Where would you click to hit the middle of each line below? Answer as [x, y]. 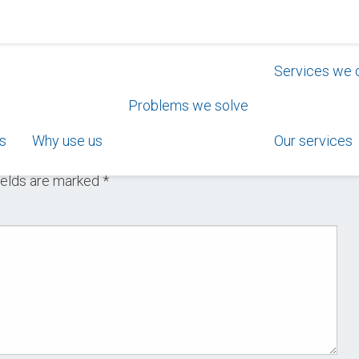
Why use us [67, 141]
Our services [313, 141]
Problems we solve [188, 105]
